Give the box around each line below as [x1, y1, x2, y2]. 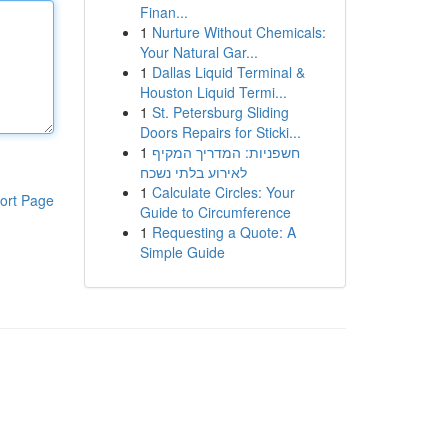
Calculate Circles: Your [151, 182, 295, 202]
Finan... [139, 2, 188, 22]
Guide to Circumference [139, 202, 291, 222]
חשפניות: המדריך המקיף [151, 142, 300, 162]
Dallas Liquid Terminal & [151, 62, 305, 82]
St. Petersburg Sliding [151, 102, 289, 122]
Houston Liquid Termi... [139, 82, 287, 102]
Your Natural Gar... [139, 42, 258, 62]
